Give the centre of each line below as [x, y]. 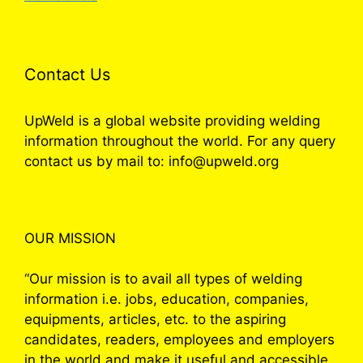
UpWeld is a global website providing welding [172, 120]
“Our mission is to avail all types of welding [163, 278]
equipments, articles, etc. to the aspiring [155, 319]
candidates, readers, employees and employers [179, 339]
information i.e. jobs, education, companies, [167, 299]
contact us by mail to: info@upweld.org [152, 161]
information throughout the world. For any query [180, 141]
